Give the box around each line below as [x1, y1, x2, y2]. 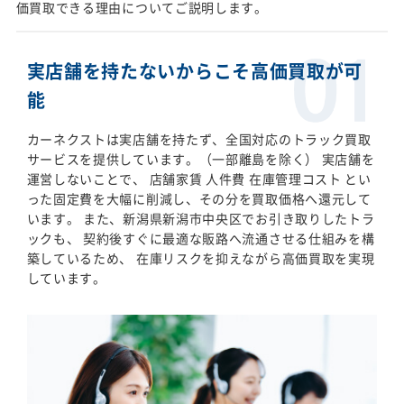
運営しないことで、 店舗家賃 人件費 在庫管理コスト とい [26, 169, 372, 188]
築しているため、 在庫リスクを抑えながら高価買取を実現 [26, 248, 375, 267]
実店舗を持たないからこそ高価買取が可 [26, 57, 363, 84]
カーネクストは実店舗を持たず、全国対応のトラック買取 [26, 129, 372, 148]
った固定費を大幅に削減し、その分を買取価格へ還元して [26, 188, 372, 207]
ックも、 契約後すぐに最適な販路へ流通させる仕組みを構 [26, 228, 375, 247]
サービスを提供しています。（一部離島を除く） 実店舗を [26, 149, 375, 168]
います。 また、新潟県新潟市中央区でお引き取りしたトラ [26, 208, 375, 227]
